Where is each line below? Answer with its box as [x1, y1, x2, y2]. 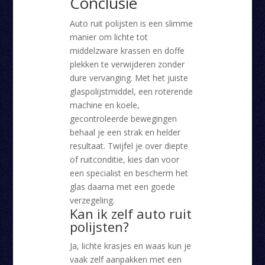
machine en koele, [69, 99, 140, 111]
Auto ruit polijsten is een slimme [69, 18, 193, 30]
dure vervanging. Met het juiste [69, 72, 188, 84]
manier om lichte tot [69, 31, 148, 43]
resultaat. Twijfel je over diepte [69, 140, 188, 152]
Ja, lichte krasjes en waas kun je [69, 240, 191, 252]
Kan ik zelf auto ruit [69, 205, 192, 223]
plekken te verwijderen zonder [69, 59, 185, 70]
